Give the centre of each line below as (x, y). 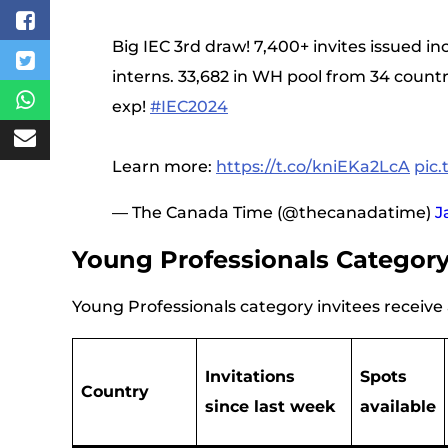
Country (115, 391)
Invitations (250, 376)
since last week (270, 406)
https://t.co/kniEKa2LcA (313, 166)
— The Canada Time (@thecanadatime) (273, 212)
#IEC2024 (189, 106)
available (398, 406)
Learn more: (164, 166)
